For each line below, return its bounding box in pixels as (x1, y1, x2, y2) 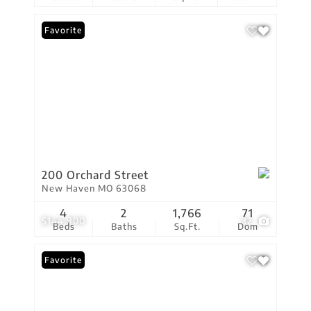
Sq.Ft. (174, 221, 201, 232)
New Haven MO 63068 (42, 183, 146, 194)
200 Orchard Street (42, 168, 149, 182)
